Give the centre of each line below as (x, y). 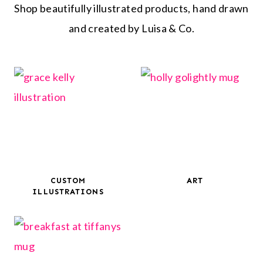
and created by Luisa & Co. (131, 28)
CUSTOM (68, 181)
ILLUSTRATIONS (68, 192)
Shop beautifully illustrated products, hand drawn (131, 9)
